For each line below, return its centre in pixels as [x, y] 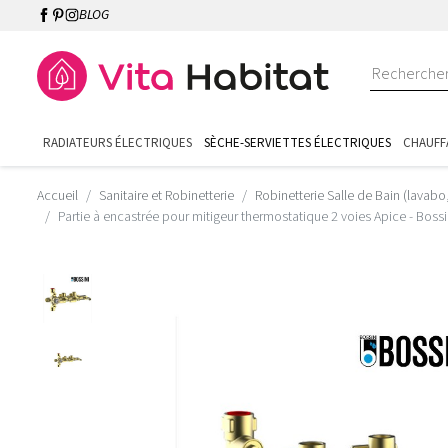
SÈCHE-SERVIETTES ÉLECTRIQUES [297, 143]
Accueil [57, 196]
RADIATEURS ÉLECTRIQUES [117, 143]
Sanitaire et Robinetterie [166, 196]
